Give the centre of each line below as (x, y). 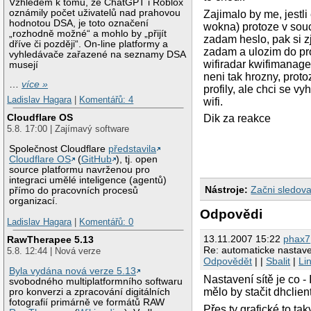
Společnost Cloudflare (59, 149)
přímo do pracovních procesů (74, 191)
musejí (24, 65)
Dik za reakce (237, 119)
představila (133, 149)
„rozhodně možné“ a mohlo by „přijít (88, 33)
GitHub (97, 160)
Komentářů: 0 (107, 221)
